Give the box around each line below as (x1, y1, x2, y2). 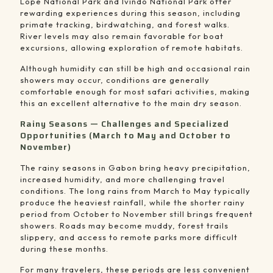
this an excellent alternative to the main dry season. (20, 98, 242, 108)
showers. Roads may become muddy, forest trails (20, 221, 229, 231)
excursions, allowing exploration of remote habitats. (20, 43, 243, 53)
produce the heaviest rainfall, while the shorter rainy (20, 197, 245, 208)
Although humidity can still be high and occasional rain (20, 63, 250, 74)
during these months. (20, 244, 108, 254)
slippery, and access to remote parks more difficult (20, 232, 238, 243)
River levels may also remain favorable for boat (20, 31, 224, 41)
